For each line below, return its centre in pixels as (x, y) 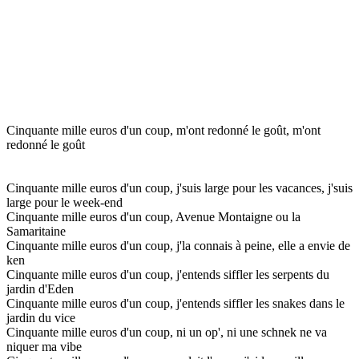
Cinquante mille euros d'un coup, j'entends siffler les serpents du (168, 274)
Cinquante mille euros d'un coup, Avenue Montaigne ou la (153, 216)
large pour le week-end (65, 202)
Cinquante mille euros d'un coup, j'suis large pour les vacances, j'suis (179, 188)
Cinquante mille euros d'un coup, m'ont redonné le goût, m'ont (163, 130)
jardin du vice (41, 317)
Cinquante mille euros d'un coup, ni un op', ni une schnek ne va (167, 332)
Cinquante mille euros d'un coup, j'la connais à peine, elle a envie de (178, 245)
